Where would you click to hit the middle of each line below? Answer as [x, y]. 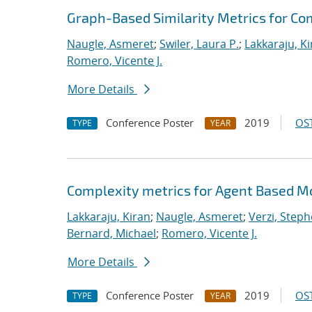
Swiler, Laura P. [199, 44]
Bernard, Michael [111, 233]
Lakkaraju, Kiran [109, 217]
